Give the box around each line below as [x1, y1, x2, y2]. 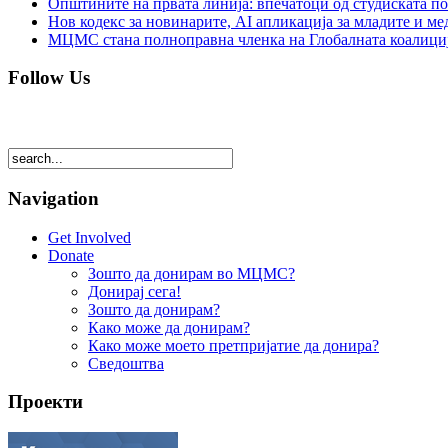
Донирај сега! [88, 282, 181, 300]
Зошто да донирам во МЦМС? [88, 264, 295, 282]
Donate [48, 246, 94, 264]
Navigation [8, 187, 99, 209]
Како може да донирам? [88, 318, 250, 336]
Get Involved [48, 228, 131, 246]
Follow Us [8, 67, 90, 89]
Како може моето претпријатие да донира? [88, 336, 379, 354]
